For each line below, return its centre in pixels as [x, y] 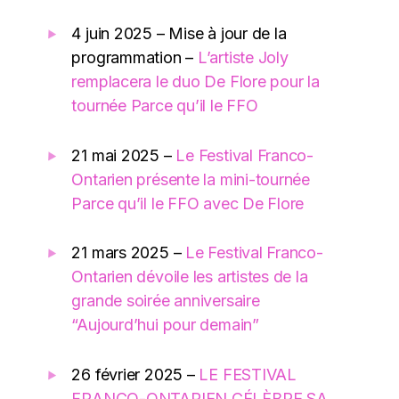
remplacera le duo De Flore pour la [195, 82]
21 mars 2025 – [129, 253]
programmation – [134, 58]
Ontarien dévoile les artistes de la [190, 277]
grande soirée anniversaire [166, 301]
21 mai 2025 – [124, 155]
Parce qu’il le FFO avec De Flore [188, 203]
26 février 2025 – [135, 374]
